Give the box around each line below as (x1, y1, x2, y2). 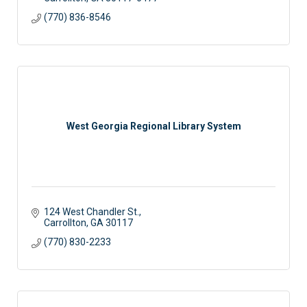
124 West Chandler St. (43, 206, 139, 218)
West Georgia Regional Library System (66, 121, 241, 132)
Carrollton (43, 217, 86, 229)
